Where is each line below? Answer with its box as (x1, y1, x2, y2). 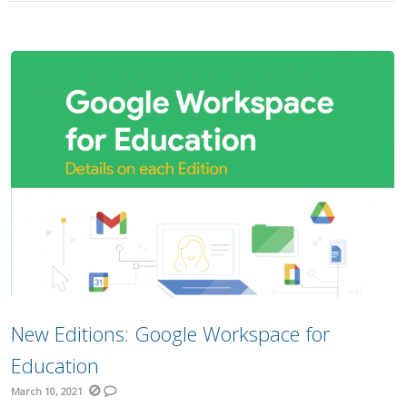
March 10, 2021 (11, 383, 84, 398)
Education (11, 351, 100, 379)
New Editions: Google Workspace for (11, 319, 331, 347)
